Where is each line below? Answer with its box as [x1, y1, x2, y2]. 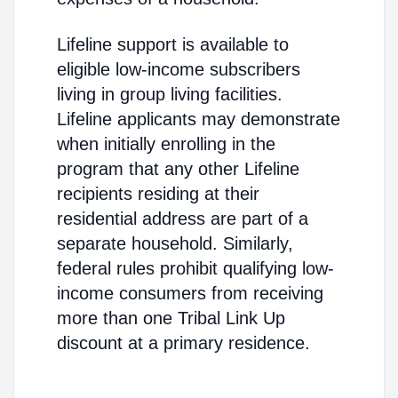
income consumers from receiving [57, 283, 323, 303]
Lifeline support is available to [57, 35, 289, 54]
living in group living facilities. [57, 84, 283, 104]
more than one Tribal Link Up [57, 308, 285, 328]
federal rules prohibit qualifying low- [57, 259, 334, 278]
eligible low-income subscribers [57, 60, 300, 79]
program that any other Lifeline [57, 159, 299, 179]
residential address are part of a [57, 209, 308, 228]
